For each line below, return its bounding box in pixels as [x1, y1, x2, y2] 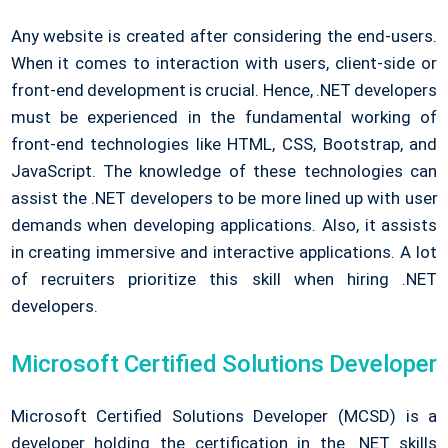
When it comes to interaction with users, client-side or [10, 53, 438, 74]
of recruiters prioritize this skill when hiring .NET [10, 269, 438, 290]
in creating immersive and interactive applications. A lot [10, 242, 438, 263]
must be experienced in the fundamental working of [10, 107, 438, 128]
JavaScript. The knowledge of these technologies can [10, 161, 438, 182]
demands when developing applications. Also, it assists [10, 215, 438, 236]
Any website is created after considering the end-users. [10, 26, 438, 47]
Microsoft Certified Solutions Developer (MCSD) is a [10, 406, 438, 427]
